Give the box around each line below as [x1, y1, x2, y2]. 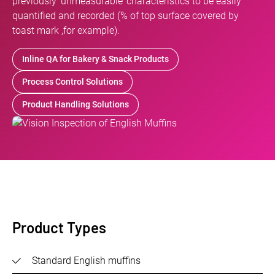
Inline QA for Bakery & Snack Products [22, 54, 169, 64]
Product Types [12, 219, 106, 237]
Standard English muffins [32, 255, 141, 267]
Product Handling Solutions [22, 99, 129, 110]
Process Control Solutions [22, 77, 123, 87]
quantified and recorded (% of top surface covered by [12, 10, 239, 22]
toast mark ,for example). [12, 25, 120, 37]
